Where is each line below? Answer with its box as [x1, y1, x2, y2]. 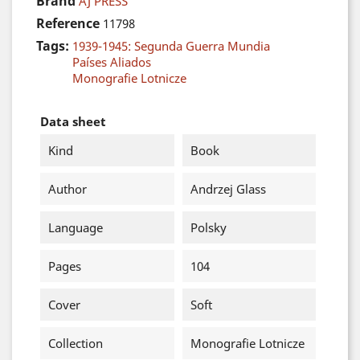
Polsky [190, 219, 227, 235]
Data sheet [40, 113, 106, 129]
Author [48, 181, 87, 197]
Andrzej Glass [190, 181, 266, 197]
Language [48, 219, 103, 235]
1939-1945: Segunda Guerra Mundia [72, 38, 270, 54]
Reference [36, 14, 100, 32]
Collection [48, 335, 103, 351]
